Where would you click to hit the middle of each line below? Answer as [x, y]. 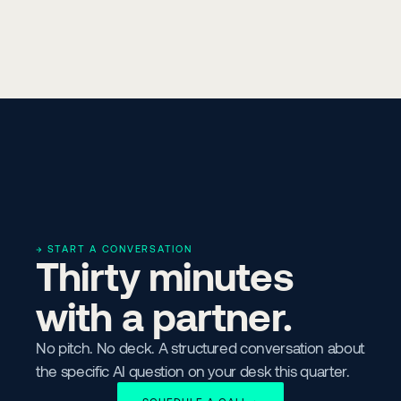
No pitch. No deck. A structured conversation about [200, 347]
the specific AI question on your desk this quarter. [193, 371]
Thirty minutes [165, 275]
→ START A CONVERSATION [114, 248]
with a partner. [164, 316]
